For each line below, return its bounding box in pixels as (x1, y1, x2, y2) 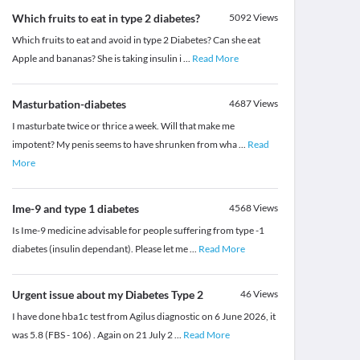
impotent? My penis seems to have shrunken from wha (11, 138, 239, 151)
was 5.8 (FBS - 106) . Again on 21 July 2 (11, 329, 174, 342)
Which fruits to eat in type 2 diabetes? (11, 11, 200, 26)
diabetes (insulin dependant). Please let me (11, 243, 190, 256)
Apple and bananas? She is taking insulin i (11, 52, 183, 65)
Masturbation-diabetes (11, 97, 126, 112)
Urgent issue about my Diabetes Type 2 (11, 288, 203, 302)
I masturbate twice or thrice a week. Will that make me (11, 120, 235, 133)
